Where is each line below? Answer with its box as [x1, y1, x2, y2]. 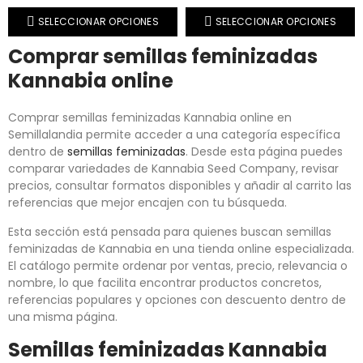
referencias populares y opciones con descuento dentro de [8, 292, 346, 309]
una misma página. [8, 309, 117, 326]
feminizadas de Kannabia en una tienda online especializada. [8, 241, 354, 258]
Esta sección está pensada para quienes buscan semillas [8, 224, 331, 241]
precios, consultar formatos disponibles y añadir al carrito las [8, 177, 352, 194]
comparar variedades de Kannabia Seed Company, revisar [8, 160, 339, 177]
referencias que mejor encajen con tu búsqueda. [8, 194, 287, 211]
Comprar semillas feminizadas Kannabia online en [8, 109, 292, 126]
